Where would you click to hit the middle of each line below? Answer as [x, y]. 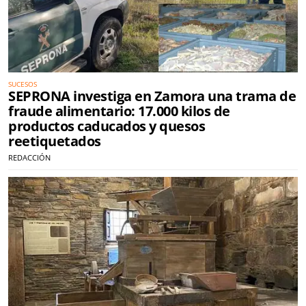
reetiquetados [55, 141]
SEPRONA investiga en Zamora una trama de [152, 96]
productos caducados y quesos [107, 126]
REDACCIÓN [29, 157]
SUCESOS [23, 84]
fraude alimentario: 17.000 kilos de [119, 111]
